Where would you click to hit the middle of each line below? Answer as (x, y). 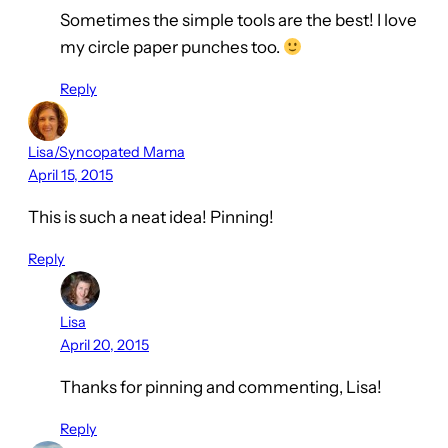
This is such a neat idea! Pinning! (151, 217)
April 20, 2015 (104, 345)
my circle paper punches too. (171, 47)
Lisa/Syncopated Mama (106, 152)
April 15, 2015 (70, 175)
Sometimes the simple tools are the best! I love (238, 20)
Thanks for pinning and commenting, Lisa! (221, 387)
